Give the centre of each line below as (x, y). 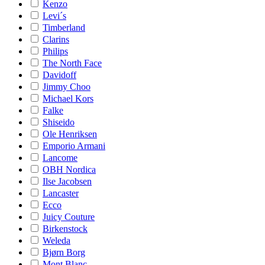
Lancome (60, 158)
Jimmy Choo (67, 87)
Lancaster (61, 193)
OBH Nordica (69, 169)
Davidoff (59, 75)
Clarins (56, 39)
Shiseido (59, 122)
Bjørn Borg (64, 252)
